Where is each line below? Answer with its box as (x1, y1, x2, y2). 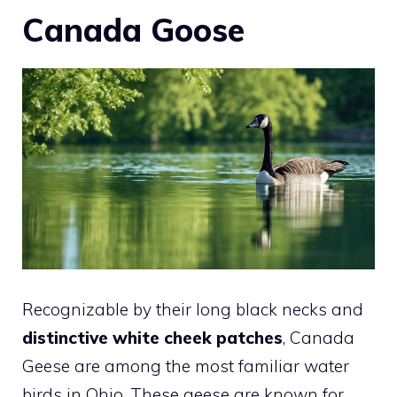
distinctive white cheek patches (22, 327, 283, 349)
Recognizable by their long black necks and (22, 299, 363, 321)
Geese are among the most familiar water (22, 355, 349, 378)
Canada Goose (22, 9, 245, 50)
